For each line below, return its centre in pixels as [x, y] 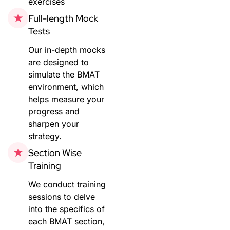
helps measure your [66, 99]
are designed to [59, 62]
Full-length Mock [63, 18]
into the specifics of [66, 209]
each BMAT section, [66, 221]
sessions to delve [62, 196]
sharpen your [54, 123]
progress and [54, 111]
